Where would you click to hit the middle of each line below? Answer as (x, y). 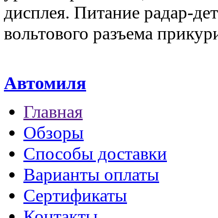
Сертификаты (75, 196)
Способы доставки (95, 154)
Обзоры (54, 133)
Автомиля (45, 83)
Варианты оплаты (91, 175)
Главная (53, 112)
